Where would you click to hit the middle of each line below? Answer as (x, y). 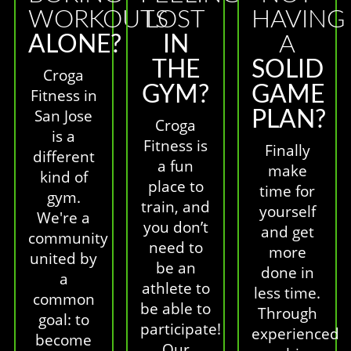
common (63, 299)
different (63, 157)
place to (175, 186)
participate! (180, 329)
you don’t (175, 227)
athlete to (175, 288)
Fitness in (63, 96)
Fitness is (175, 146)
